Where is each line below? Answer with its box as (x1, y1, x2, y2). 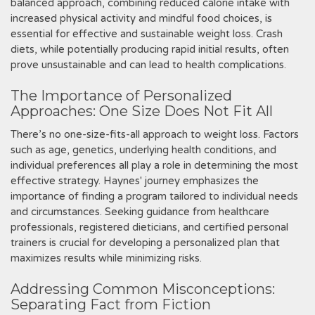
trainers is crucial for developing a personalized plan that (11, 236, 280, 249)
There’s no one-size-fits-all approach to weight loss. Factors (11, 128, 299, 141)
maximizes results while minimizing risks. (11, 252, 202, 264)
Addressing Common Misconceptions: (11, 281, 275, 297)
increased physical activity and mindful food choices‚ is (11, 12, 272, 25)
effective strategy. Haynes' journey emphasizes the (11, 174, 259, 187)
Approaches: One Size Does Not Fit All (11, 103, 273, 120)
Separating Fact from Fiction (11, 296, 211, 313)
